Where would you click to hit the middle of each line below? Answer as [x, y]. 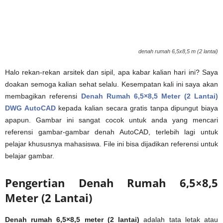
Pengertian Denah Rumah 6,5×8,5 [111, 182]
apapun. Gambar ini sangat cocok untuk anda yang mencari [111, 120]
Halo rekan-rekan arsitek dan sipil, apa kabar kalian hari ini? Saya [111, 72]
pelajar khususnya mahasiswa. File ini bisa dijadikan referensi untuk [111, 144]
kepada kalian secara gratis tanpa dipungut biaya [137, 108]
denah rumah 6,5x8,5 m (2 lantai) [178, 51]
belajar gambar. [30, 156]
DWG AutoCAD [30, 108]
